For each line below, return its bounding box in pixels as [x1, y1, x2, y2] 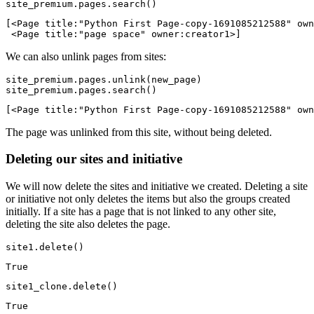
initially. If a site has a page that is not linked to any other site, [6, 205, 276, 218]
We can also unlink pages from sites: [6, 50, 166, 62]
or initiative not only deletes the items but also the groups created [6, 193, 290, 205]
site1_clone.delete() [6, 281, 118, 292]
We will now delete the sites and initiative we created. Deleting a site [6, 180, 308, 193]
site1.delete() [6, 242, 84, 253]
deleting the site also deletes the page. [6, 218, 170, 231]
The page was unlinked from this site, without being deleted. [6, 125, 272, 138]
